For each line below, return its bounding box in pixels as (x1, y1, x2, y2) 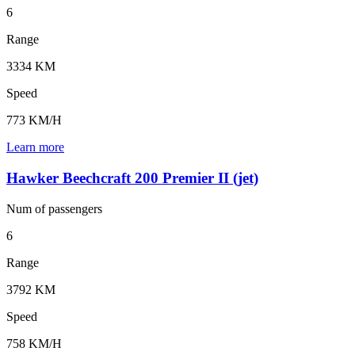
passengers (48, 201, 102, 216)
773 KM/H (6, 113, 62, 128)
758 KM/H (6, 336, 62, 350)
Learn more (6, 140, 64, 155)
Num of (6, 201, 48, 216)
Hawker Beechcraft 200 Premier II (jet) (6, 169, 258, 186)
